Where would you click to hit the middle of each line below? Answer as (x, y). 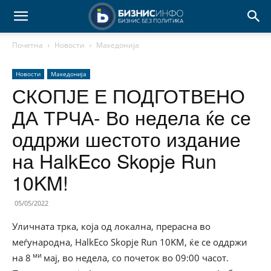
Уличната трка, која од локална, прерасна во (111, 226)
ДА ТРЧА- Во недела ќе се (132, 117)
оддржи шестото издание (126, 139)
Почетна (28, 45)
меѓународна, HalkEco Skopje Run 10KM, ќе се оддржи (130, 242)
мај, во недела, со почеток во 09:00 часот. (136, 258)
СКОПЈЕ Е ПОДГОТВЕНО (129, 95)
